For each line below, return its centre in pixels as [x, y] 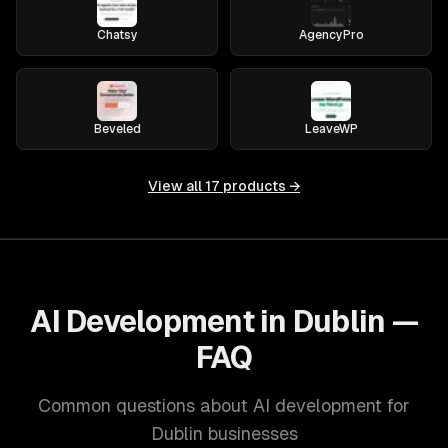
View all [176, 186]
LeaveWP [331, 129]
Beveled [117, 129]
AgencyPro [331, 35]
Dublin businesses [224, 433]
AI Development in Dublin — [224, 321]
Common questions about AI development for [224, 405]
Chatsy [117, 35]
